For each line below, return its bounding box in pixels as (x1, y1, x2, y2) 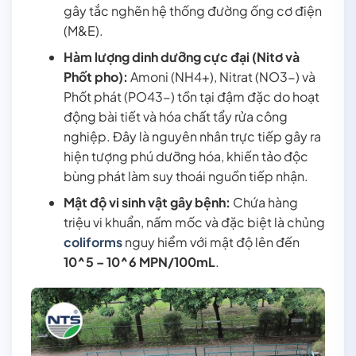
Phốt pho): (63, 68, 128, 85)
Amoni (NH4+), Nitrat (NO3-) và (127, 68, 315, 85)
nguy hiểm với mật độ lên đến (122, 233, 300, 250)
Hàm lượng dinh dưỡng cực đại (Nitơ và (63, 48, 300, 65)
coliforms (63, 233, 122, 250)
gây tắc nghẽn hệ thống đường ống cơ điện (63, 2, 322, 19)
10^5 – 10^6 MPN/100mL (63, 253, 215, 270)
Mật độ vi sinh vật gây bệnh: (63, 193, 230, 211)
